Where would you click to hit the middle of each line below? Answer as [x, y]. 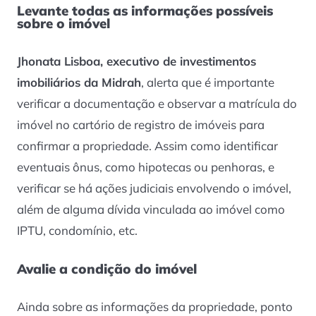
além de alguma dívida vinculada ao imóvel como [151, 209]
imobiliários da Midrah [79, 82]
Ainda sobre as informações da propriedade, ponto [155, 306]
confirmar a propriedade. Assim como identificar [147, 145]
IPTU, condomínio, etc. [79, 230]
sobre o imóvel [63, 23]
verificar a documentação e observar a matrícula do [157, 103]
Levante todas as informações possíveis [145, 10]
